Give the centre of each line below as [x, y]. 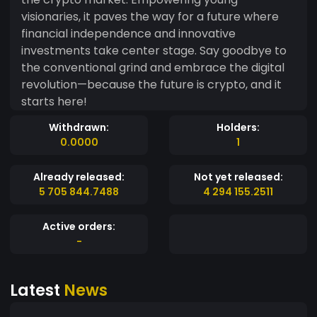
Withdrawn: [79, 127]
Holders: [238, 127]
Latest [37, 290]
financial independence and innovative [128, 33]
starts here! [54, 101]
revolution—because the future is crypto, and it [151, 84]
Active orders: [79, 226]
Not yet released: [238, 177]
